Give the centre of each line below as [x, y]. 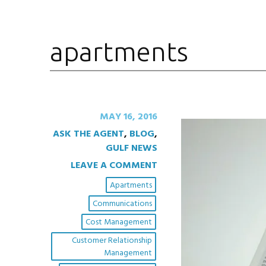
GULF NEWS [131, 149]
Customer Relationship [112, 241]
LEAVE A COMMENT [114, 166]
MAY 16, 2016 [128, 117]
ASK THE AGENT [88, 134]
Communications [122, 204]
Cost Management [118, 223]
